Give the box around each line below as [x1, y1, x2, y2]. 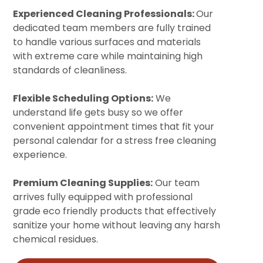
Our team [153, 176, 200, 190]
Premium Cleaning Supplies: [13, 176, 153, 190]
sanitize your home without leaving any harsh [13, 218, 221, 232]
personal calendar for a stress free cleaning [13, 134, 217, 148]
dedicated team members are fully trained [13, 21, 211, 35]
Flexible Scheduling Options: [13, 92, 154, 106]
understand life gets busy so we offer [13, 106, 184, 120]
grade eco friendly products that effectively [13, 204, 217, 218]
